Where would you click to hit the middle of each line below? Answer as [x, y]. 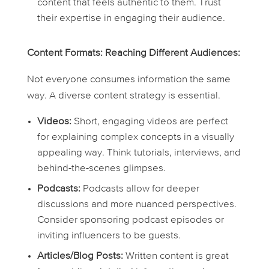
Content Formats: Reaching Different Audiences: [133, 53]
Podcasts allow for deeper [140, 189]
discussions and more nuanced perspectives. [137, 205]
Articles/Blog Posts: [80, 256]
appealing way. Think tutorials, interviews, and [139, 153]
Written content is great [176, 256]
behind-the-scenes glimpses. [101, 169]
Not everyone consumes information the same [128, 80]
